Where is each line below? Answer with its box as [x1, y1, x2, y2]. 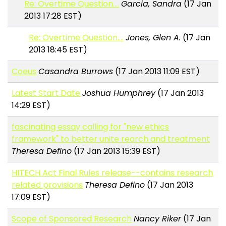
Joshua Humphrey [82, 87, 156, 99]
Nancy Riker [134, 213, 182, 225]
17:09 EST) [12, 191, 51, 203]
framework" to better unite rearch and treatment [12, 133, 210, 145]
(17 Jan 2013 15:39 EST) [72, 145, 161, 157]
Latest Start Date [12, 87, 81, 99]
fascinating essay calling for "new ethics [12, 121, 169, 133]
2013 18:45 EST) [28, 44, 87, 56]
